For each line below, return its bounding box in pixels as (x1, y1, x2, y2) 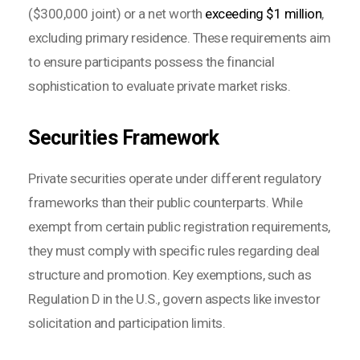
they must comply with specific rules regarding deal (28, 242, 320, 259)
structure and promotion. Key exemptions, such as (28, 266, 311, 283)
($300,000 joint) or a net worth (28, 5, 205, 22)
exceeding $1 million (205, 5, 321, 22)
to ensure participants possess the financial (28, 53, 274, 70)
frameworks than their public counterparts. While (28, 194, 302, 211)
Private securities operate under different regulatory (28, 170, 321, 186)
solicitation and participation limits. (28, 314, 225, 331)
